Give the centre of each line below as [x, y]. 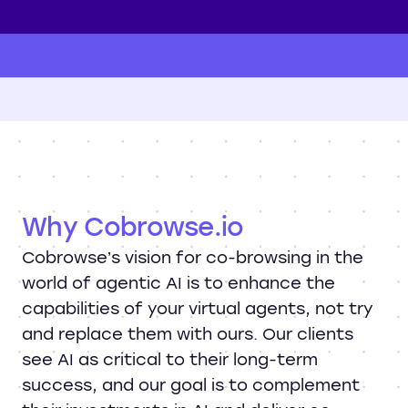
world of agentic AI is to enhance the [178, 284]
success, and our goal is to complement [191, 386]
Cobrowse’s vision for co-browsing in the [193, 258]
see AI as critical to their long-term [170, 360]
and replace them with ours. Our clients [188, 335]
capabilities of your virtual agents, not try [198, 309]
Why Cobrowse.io [133, 227]
